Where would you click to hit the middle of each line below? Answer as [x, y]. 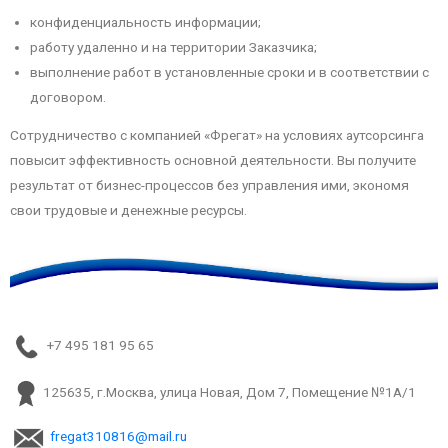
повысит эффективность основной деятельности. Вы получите [213, 160]
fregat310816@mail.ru [118, 436]
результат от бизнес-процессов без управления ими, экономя [209, 185]
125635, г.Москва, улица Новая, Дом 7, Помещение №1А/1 [228, 391]
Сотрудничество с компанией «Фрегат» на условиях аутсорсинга [217, 135]
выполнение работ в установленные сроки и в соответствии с [229, 71]
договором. [68, 96]
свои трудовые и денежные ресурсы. [128, 210]
